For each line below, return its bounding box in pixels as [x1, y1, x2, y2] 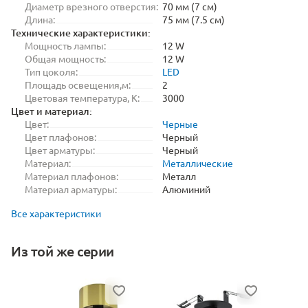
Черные [162, 118, 198, 130]
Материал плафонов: [25, 170, 118, 182]
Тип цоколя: [25, 65, 78, 78]
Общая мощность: [25, 52, 106, 65]
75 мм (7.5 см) [162, 13, 225, 25]
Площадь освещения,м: [25, 78, 131, 91]
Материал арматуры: [25, 183, 117, 195]
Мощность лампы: [25, 39, 106, 52]
